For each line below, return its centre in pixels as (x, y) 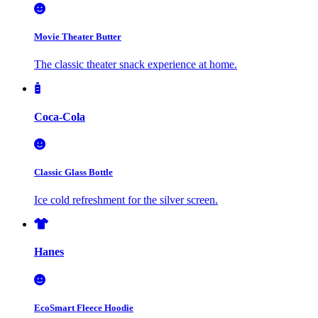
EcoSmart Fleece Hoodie (84, 307)
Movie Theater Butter (78, 37)
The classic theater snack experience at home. (136, 65)
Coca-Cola (60, 116)
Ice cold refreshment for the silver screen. (126, 200)
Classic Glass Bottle (73, 172)
